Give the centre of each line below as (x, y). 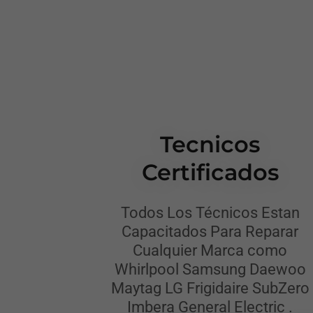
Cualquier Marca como (210, 250)
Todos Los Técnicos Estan (210, 213)
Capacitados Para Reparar (210, 232)
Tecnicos (210, 144)
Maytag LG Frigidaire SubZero (210, 288)
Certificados (210, 172)
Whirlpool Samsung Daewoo (210, 269)
